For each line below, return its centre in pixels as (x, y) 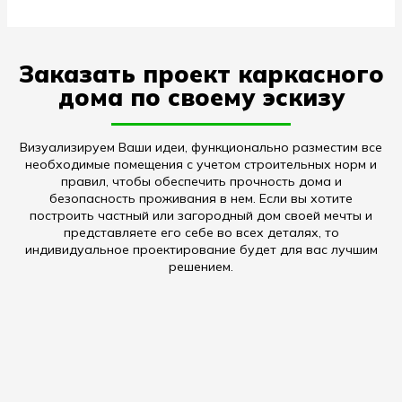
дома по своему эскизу (201, 97)
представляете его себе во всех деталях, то (201, 232)
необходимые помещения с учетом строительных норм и (201, 164)
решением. (201, 266)
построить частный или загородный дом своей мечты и (201, 215)
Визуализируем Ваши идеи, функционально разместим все (201, 147)
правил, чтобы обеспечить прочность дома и (201, 181)
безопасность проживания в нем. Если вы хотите (201, 198)
